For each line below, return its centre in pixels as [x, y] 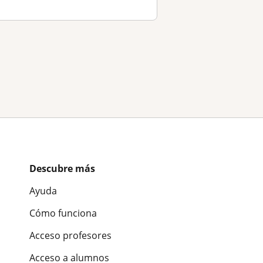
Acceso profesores [70, 235]
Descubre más [62, 168]
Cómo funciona [63, 213]
